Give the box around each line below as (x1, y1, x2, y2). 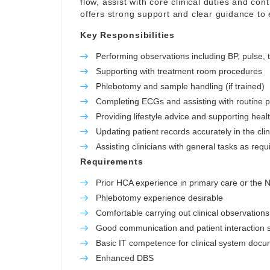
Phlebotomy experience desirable (96, 193, 223, 202)
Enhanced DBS (96, 253, 154, 263)
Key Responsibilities (80, 30, 175, 40)
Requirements (80, 157, 143, 166)
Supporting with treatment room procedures (96, 66, 262, 76)
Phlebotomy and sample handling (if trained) (96, 81, 265, 91)
